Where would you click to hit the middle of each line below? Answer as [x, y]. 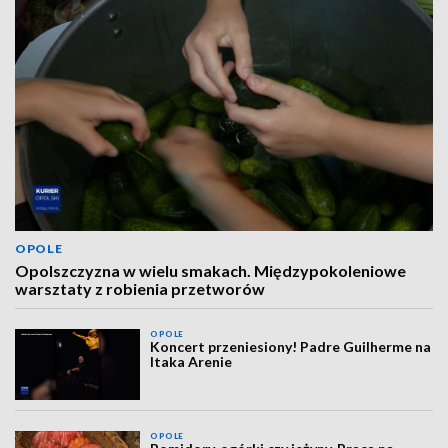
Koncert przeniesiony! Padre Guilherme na [291, 347]
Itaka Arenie [191, 362]
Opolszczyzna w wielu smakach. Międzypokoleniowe [210, 271]
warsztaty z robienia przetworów [140, 289]
